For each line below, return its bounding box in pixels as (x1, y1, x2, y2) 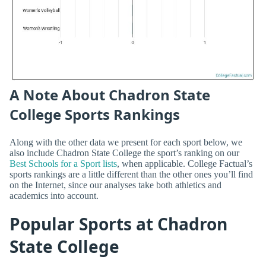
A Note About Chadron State (9, 84, 210, 104)
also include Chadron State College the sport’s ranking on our (9, 148, 239, 159)
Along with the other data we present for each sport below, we (9, 137, 242, 148)
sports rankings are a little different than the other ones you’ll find (9, 169, 253, 180)
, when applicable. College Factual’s (117, 159, 252, 169)
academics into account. (9, 191, 99, 201)
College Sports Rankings (9, 104, 180, 124)
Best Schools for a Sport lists (9, 159, 117, 169)
